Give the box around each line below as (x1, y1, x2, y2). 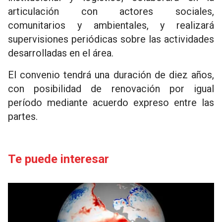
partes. (8, 111, 40, 123)
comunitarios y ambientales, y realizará (8, 19, 214, 32)
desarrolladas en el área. (8, 47, 113, 59)
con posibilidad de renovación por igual (8, 83, 214, 95)
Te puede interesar (8, 152, 109, 166)
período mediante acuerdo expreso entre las (8, 97, 214, 109)
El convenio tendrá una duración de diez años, (8, 69, 214, 81)
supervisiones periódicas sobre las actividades (8, 33, 214, 46)
